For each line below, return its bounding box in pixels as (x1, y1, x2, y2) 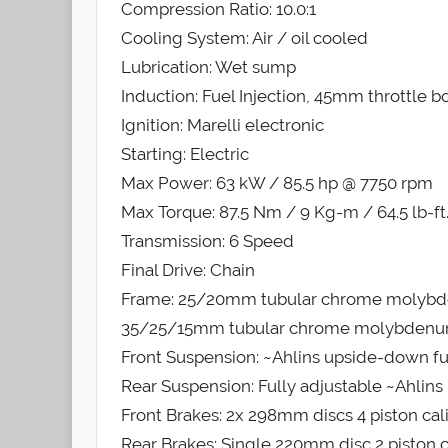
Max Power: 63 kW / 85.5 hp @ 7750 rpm (121, 172, 433, 193)
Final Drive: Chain (121, 259, 255, 280)
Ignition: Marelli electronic (121, 114, 324, 135)
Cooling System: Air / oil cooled (121, 27, 368, 48)
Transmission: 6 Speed (121, 230, 294, 251)
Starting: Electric (121, 143, 249, 164)
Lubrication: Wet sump (121, 56, 296, 77)
